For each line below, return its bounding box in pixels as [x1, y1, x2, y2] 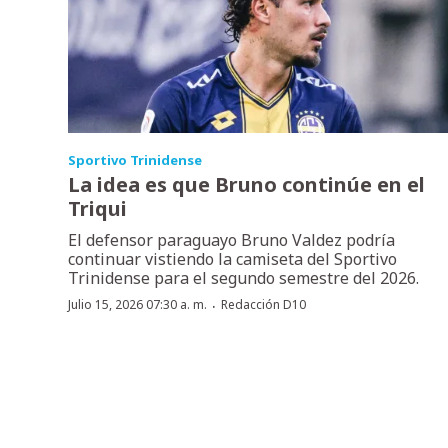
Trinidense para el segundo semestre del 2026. [68, 266, 419, 289]
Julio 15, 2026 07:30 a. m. [68, 295, 207, 313]
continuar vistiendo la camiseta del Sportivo [68, 247, 397, 270]
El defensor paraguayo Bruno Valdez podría [68, 228, 395, 251]
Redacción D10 [221, 295, 306, 313]
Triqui [68, 194, 127, 222]
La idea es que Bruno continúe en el [68, 170, 425, 198]
